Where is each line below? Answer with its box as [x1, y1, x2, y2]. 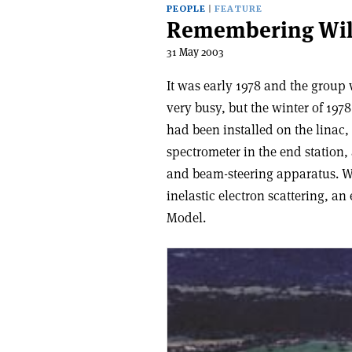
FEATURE [214, 3, 262, 15]
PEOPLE [167, 3, 206, 15]
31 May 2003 [167, 45, 224, 59]
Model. [167, 209, 206, 226]
